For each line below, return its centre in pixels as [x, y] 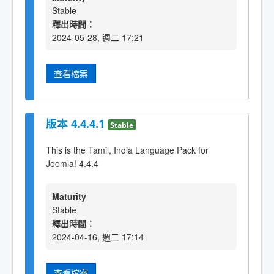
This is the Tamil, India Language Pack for [127, 150]
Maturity [69, 197]
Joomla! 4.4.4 [72, 163]
